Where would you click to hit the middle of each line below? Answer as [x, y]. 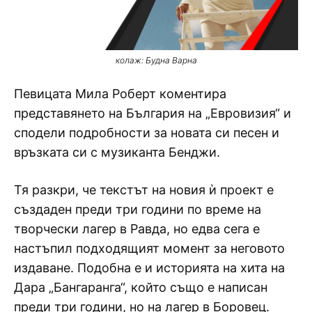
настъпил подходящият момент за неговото [149, 248]
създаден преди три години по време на [138, 209]
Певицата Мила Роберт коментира [120, 93]
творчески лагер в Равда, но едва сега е [137, 228]
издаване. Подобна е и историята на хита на [149, 267]
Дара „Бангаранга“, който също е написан [141, 287]
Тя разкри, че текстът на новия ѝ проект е [144, 189]
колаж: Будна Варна [156, 60]
